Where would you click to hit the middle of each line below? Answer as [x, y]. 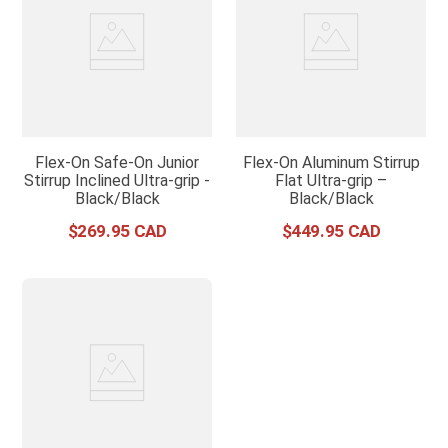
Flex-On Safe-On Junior [117, 163]
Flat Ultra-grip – [331, 181]
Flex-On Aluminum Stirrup [331, 163]
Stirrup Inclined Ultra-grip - [117, 181]
